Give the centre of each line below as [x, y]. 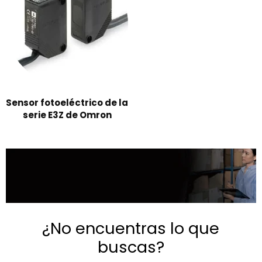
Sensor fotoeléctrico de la [67, 102]
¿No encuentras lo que [131, 229]
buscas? [131, 247]
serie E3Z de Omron [67, 115]
